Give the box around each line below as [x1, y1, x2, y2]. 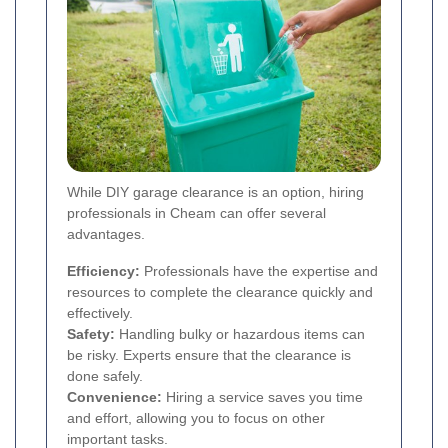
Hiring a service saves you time [162, 389, 363, 406]
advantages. [67, 226, 145, 243]
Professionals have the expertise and [140, 263, 378, 280]
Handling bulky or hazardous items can [115, 326, 365, 343]
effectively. [67, 305, 133, 322]
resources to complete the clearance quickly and [67, 284, 373, 301]
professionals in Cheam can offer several [67, 205, 326, 222]
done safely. [67, 368, 143, 385]
